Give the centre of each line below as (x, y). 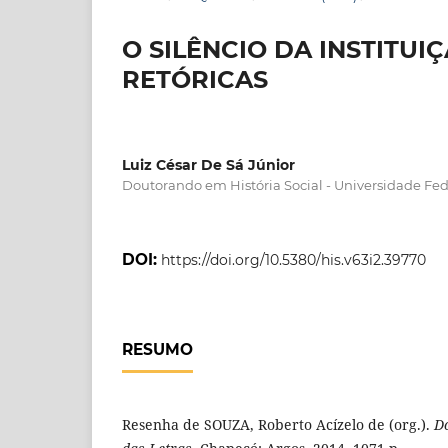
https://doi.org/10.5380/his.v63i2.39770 (293, 259)
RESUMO (157, 349)
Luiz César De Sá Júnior (208, 164)
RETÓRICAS (195, 79)
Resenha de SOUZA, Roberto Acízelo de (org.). (278, 424)
